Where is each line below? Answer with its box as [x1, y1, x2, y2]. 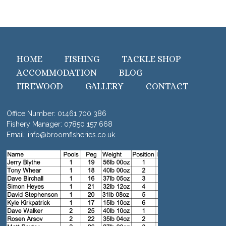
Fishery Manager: [7, 120, 65, 128]
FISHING [65, 53, 100, 64]
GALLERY [85, 81, 124, 91]
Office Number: [7, 109, 58, 118]
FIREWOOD [17, 81, 64, 91]
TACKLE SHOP [122, 53, 182, 64]
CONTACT [146, 81, 189, 91]
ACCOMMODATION [17, 67, 97, 78]
